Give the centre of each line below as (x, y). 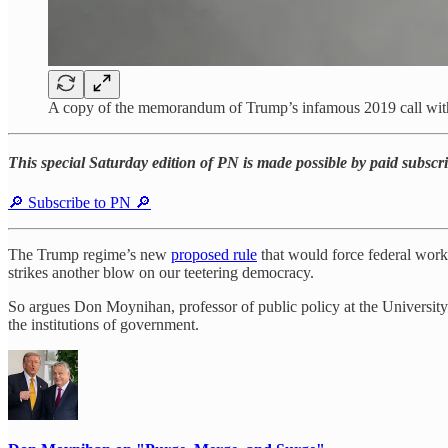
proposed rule (214, 254)
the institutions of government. (103, 324)
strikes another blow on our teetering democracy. (161, 272)
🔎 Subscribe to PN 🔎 (79, 202)
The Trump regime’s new (89, 254)
